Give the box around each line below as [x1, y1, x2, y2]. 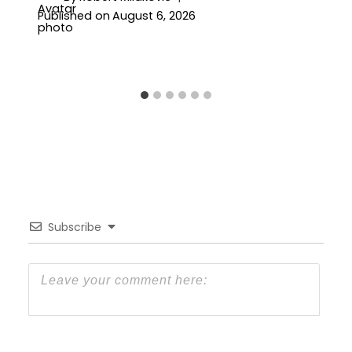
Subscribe [48, 219, 101, 236]
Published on [38, 8, 110, 24]
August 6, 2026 [112, 8, 196, 24]
